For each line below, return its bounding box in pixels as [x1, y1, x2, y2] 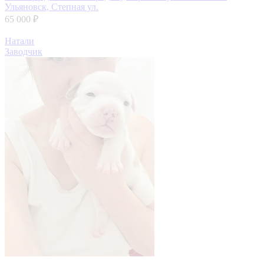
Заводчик [5, 46, 42, 57]
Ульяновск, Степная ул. [5, 1, 98, 12]
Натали [5, 35, 34, 46]
